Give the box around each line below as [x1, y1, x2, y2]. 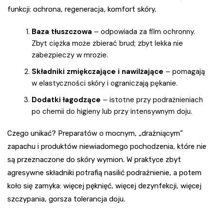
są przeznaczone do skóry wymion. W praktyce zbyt [7, 155, 181, 164]
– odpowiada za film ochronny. [92, 26, 195, 36]
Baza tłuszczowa [32, 26, 92, 36]
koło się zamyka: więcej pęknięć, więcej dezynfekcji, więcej [7, 181, 201, 190]
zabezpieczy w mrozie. [32, 50, 108, 60]
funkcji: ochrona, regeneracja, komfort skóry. [7, 4, 156, 14]
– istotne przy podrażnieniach [101, 94, 203, 105]
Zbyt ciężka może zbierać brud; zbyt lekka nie [32, 38, 183, 48]
